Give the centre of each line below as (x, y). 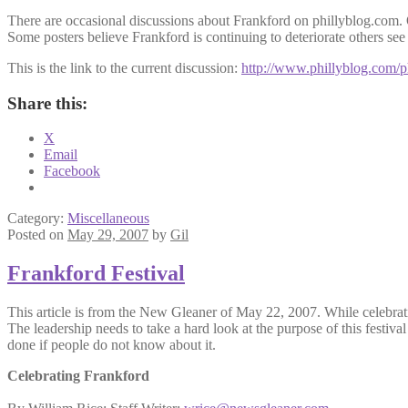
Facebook (72, 171)
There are (36, 20)
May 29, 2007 (108, 235)
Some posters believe (70, 36)
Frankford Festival (96, 274)
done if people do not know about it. (112, 345)
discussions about (179, 20)
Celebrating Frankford (78, 376)
